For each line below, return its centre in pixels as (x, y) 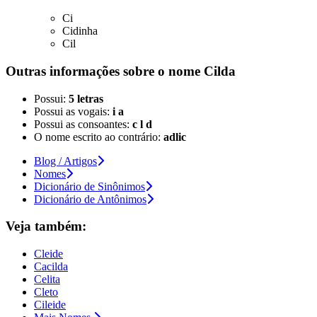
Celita (47, 279)
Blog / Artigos (65, 161)
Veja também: (46, 226)
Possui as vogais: (73, 111)
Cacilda (51, 267)
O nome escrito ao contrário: (99, 137)
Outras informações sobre (82, 71)
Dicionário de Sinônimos (90, 186)
